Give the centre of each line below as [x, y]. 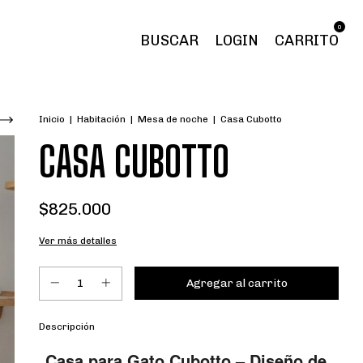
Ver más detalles [78, 241]
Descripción [67, 327]
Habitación [101, 119]
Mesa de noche [173, 119]
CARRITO [307, 41]
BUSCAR [169, 40]
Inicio [52, 119]
